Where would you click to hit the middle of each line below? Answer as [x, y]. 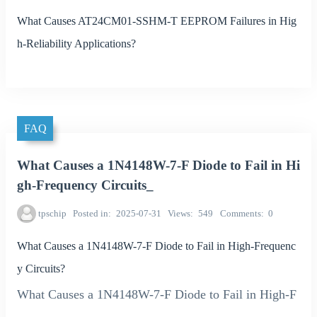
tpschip [52, 214]
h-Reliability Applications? [76, 43]
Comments [240, 214]
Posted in [91, 214]
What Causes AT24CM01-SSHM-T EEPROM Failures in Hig [157, 21]
